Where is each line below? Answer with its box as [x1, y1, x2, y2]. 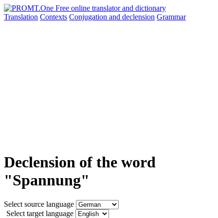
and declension [109, 13, 155, 21]
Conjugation [69, 13, 109, 21]
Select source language [4, 200, 74, 208]
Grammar [157, 13, 186, 21]
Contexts [40, 13, 67, 21]
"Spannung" [4, 171, 90, 189]
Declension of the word [4, 153, 156, 171]
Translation [4, 13, 38, 21]
